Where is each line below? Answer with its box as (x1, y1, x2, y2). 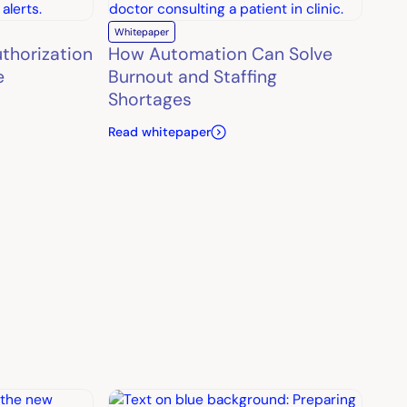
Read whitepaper (107, 124, 211, 141)
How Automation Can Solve (107, 42, 333, 65)
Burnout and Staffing (107, 65, 277, 88)
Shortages (107, 87, 192, 111)
